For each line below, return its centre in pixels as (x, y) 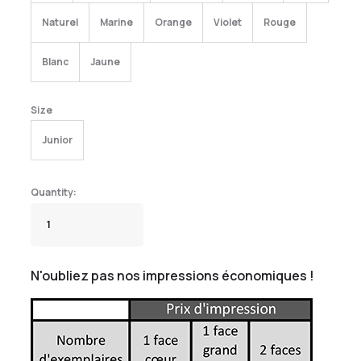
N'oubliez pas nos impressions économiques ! (172, 276)
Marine (116, 22)
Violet (228, 22)
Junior (57, 140)
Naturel (60, 22)
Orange (173, 22)
